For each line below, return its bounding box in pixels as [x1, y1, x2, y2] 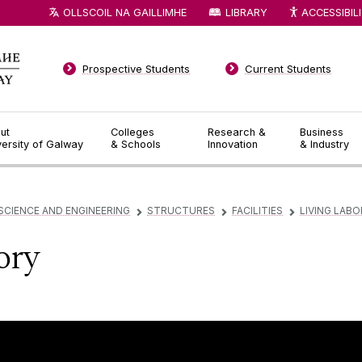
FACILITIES [232, 204, 283, 217]
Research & [208, 126, 267, 138]
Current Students [245, 62, 332, 75]
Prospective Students [82, 62, 191, 75]
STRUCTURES [147, 204, 215, 217]
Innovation [208, 138, 259, 150]
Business [300, 126, 344, 138]
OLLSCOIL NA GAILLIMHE [63, 6, 187, 19]
